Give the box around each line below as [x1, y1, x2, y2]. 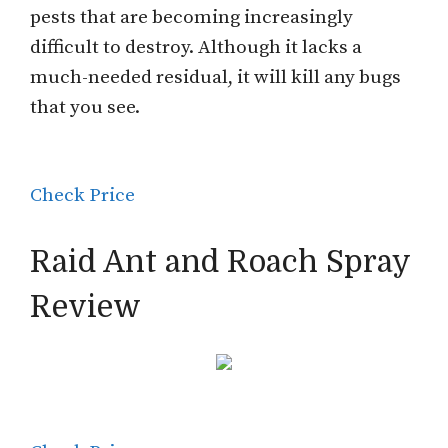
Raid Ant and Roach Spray [30, 244, 410, 279]
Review [30, 289, 141, 324]
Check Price [30, 184, 135, 208]
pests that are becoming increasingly [30, 5, 353, 29]
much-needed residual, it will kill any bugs [30, 65, 401, 89]
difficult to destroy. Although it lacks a [30, 35, 362, 59]
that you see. [30, 95, 140, 119]
